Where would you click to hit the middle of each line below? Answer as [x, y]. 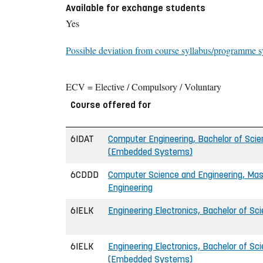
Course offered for [111, 104]
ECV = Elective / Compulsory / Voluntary [144, 86]
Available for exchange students [136, 8]
